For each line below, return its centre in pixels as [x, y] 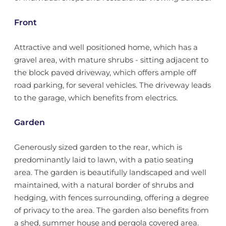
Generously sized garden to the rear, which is [98, 147]
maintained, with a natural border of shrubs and [104, 185]
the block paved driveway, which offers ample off [105, 72]
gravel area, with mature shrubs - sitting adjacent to [111, 60]
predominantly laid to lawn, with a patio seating [103, 160]
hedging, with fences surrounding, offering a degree [111, 197]
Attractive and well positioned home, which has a [106, 47]
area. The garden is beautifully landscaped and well [110, 172]
